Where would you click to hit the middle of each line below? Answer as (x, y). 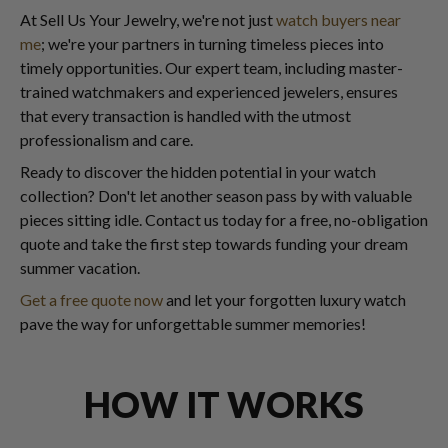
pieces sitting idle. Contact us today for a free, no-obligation (224, 220)
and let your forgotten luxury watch (284, 300)
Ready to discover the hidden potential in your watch (198, 172)
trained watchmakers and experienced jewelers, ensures (209, 92)
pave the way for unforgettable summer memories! (193, 324)
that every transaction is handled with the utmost (185, 116)
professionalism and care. (106, 140)
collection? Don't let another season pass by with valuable (216, 196)
